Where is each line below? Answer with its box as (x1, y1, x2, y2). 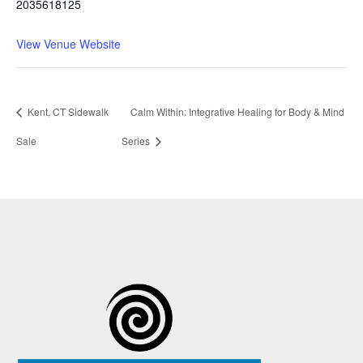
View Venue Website (16, 35, 121, 52)
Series (122, 133, 153, 147)
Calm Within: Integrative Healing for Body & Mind (130, 105, 345, 119)
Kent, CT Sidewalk (25, 105, 109, 119)
